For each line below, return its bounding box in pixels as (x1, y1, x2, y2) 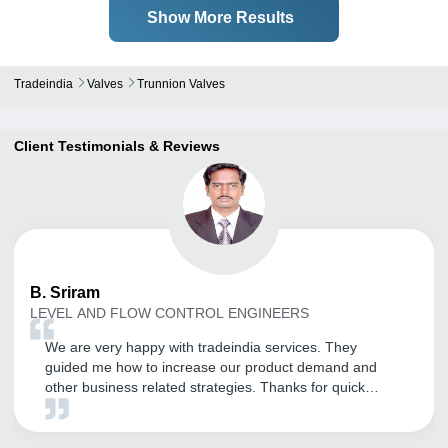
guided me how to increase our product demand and (45, 358, 377, 375)
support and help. (45, 398, 156, 415)
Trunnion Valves (137, 76, 225, 91)
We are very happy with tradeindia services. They (45, 338, 357, 355)
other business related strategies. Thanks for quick (45, 378, 365, 395)
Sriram (50, 283, 100, 301)
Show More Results (146, 8, 294, 26)
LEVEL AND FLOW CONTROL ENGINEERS (30, 304, 309, 321)
